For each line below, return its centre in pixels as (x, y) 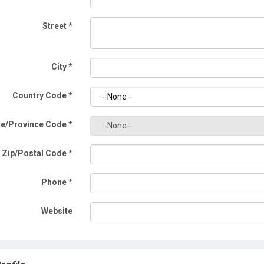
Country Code (41, 95)
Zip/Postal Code (35, 153)
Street (56, 26)
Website (57, 211)
